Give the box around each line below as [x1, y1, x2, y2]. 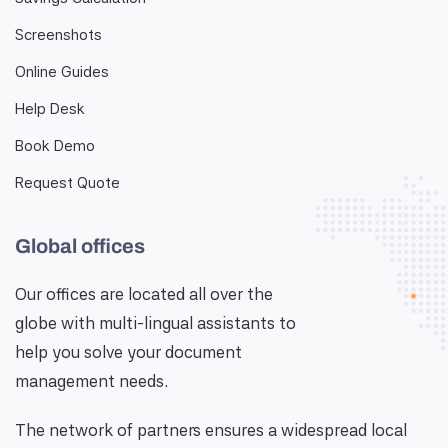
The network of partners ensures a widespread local [15, 420, 407, 440]
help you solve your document [15, 342, 242, 362]
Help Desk [15, 100, 85, 118]
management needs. [15, 371, 168, 391]
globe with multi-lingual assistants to [15, 313, 296, 333]
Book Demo [15, 137, 95, 155]
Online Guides [15, 63, 109, 81]
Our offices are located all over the [15, 284, 273, 304]
